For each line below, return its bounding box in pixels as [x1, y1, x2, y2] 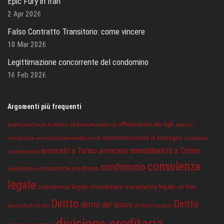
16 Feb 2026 [7, 70, 46, 79]
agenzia [175, 121, 193, 128]
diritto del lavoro [80, 199, 132, 209]
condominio [100, 161, 145, 173]
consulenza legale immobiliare [38, 182, 123, 190]
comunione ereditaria [39, 163, 98, 172]
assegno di [184, 134, 208, 141]
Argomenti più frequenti [7, 102, 81, 110]
